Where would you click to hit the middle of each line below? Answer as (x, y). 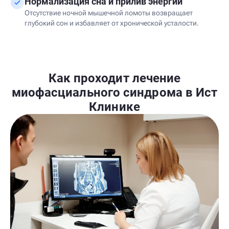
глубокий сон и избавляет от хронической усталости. (112, 23)
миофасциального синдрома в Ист (114, 93)
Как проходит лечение (114, 78)
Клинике (114, 107)
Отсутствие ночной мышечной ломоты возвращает (109, 13)
